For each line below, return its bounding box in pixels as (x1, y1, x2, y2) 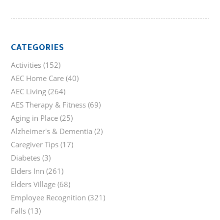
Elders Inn (11, 166, 45, 176)
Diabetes (11, 153, 41, 163)
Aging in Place (11, 113, 58, 123)
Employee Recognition (11, 192, 86, 203)
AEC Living (11, 86, 47, 97)
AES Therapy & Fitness (11, 100, 86, 110)
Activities (11, 60, 42, 70)
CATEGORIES (11, 40, 65, 55)
